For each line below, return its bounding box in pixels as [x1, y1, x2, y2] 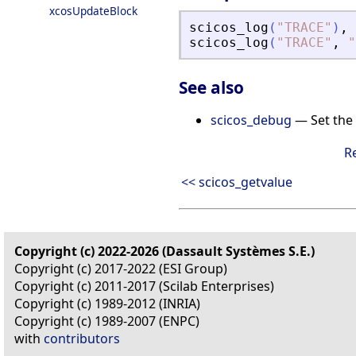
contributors [44, 329, 120, 347]
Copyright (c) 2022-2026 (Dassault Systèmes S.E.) [14, 242, 315, 260]
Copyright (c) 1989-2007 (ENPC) [14, 311, 199, 330]
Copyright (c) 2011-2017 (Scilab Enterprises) [14, 277, 274, 295]
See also [179, 75, 244, 99]
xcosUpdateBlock [49, 3, 137, 18]
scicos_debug [211, 110, 292, 129]
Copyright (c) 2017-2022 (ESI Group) [14, 259, 227, 277]
